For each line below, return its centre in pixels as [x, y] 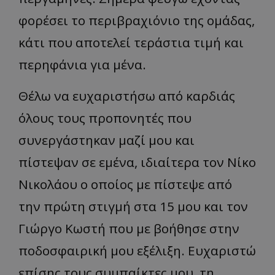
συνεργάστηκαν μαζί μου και [107, 140]
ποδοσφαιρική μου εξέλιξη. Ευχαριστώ [137, 250]
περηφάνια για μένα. [82, 64]
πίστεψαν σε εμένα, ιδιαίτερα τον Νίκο [137, 162]
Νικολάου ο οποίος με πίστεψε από [125, 184]
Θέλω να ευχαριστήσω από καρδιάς [127, 95]
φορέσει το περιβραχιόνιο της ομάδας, [137, 20]
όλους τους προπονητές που [105, 118]
